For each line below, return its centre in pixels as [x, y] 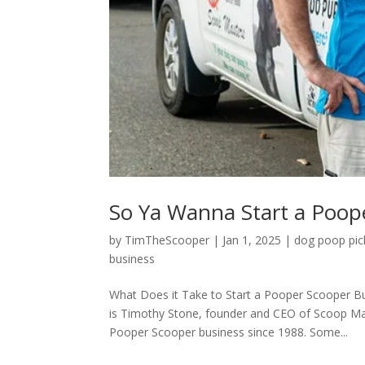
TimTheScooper [167, 240]
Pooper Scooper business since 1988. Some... [229, 332]
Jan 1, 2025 [252, 240]
